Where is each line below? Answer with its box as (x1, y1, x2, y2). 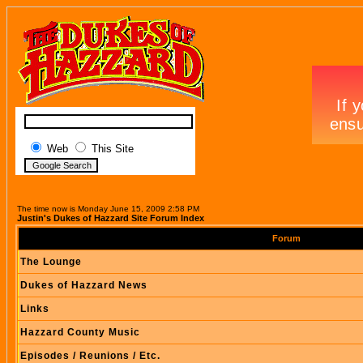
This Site (92, 143, 134, 155)
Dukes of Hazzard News (20, 280, 147, 291)
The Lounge (20, 256, 82, 267)
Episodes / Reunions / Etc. (20, 350, 160, 361)
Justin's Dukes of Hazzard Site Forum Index (17, 213, 204, 223)
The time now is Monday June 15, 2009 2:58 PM (17, 204, 199, 213)
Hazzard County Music (20, 327, 140, 338)
